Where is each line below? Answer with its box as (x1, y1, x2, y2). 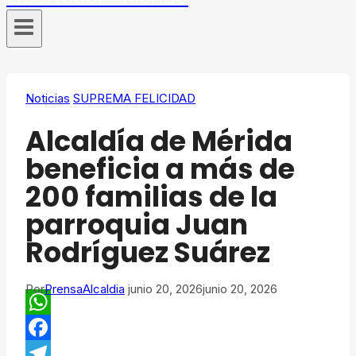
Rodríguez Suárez (25, 233, 270, 273)
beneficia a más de (25, 149, 295, 189)
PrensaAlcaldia (44, 281, 125, 297)
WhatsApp (25, 319, 95, 336)
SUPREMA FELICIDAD (73, 91, 195, 106)
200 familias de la (25, 177, 277, 217)
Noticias (25, 91, 70, 106)
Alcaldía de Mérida (25, 122, 292, 161)
